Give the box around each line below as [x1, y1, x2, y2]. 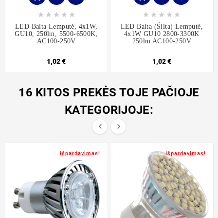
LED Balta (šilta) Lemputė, [120, 23, 203, 31]
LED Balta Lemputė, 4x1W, [15, 23, 98, 31]
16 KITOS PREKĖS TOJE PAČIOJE [18, 86, 200, 100]
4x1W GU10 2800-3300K [124, 30, 200, 38]
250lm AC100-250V [132, 37, 191, 45]
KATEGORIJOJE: [65, 103, 153, 117]
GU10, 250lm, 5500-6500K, [15, 30, 98, 38]
